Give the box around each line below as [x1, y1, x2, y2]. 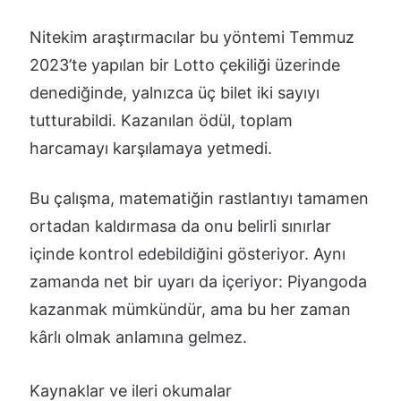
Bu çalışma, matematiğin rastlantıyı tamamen [30, 188, 369, 208]
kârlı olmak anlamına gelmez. [30, 327, 247, 346]
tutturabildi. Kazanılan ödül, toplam [30, 110, 293, 130]
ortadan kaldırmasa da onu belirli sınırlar [30, 216, 331, 235]
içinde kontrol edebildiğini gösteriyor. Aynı [30, 243, 346, 263]
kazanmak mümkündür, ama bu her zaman [30, 299, 351, 319]
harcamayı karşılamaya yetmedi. [30, 138, 272, 158]
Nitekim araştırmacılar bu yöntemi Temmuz [30, 27, 354, 47]
